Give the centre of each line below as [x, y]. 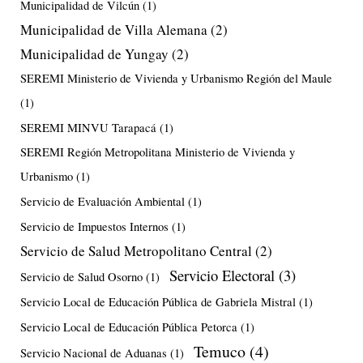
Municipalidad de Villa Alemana [114, 29]
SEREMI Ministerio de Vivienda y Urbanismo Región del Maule [176, 78]
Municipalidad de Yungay [94, 53]
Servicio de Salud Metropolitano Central [136, 250]
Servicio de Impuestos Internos [94, 226]
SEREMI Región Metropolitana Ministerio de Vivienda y [158, 152]
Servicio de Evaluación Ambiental [102, 201]
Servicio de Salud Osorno [81, 276]
